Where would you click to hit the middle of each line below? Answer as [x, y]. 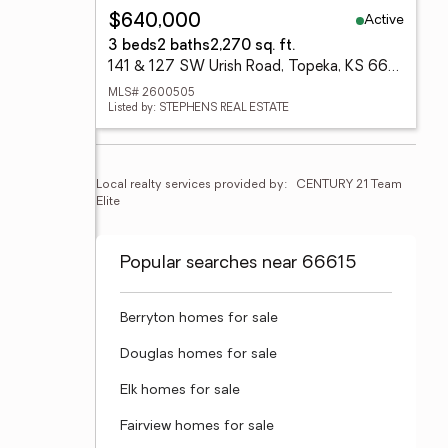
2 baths [183, 46]
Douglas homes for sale [198, 354]
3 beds [132, 46]
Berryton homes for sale [199, 318]
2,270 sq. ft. [252, 46]
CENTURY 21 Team [349, 185]
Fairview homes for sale [197, 426]
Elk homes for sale [180, 390]
